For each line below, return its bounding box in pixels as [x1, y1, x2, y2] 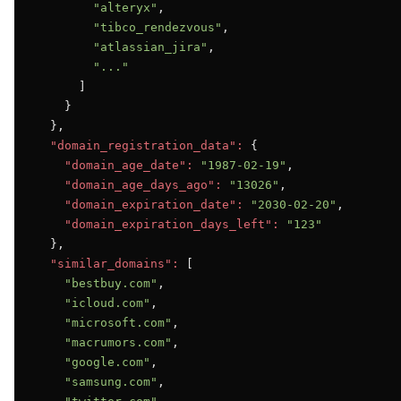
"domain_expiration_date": [64, 198, 243, 211]
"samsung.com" [64, 375, 158, 388]
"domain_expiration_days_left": [64, 218, 279, 231]
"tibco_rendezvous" [93, 21, 222, 34]
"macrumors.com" [64, 336, 172, 349]
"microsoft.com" [64, 316, 172, 329]
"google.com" [64, 355, 150, 369]
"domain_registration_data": [50, 139, 243, 152]
